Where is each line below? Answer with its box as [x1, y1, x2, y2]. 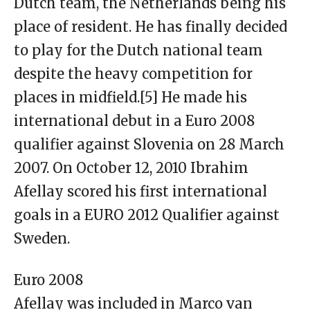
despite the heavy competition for [14, 65, 253, 83]
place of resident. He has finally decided [14, 18, 287, 36]
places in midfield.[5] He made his [14, 89, 247, 107]
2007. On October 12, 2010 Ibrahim [14, 159, 248, 177]
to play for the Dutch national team [14, 42, 263, 60]
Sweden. [14, 230, 70, 248]
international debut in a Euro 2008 [14, 112, 255, 130]
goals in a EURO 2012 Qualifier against [14, 206, 280, 224]
